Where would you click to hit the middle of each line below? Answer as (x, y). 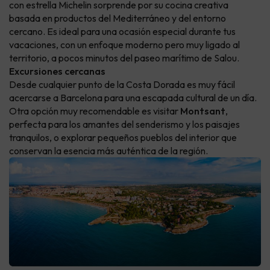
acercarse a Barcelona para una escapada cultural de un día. (133, 98)
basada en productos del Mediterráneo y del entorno (118, 18)
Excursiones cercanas (57, 71)
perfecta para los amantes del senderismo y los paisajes (124, 124)
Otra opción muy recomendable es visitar (95, 111)
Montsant (203, 111)
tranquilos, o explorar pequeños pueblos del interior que (123, 138)
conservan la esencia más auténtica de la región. (108, 151)
